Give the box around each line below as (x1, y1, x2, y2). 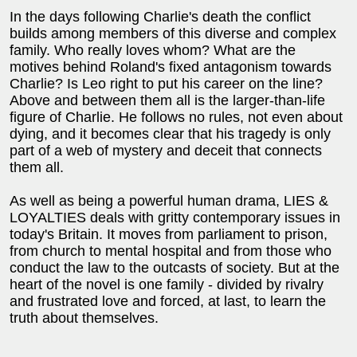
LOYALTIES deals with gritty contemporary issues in (10, 210, 340, 226)
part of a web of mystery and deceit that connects (10, 143, 322, 159)
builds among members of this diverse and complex (10, 25, 336, 41)
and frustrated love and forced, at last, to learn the (10, 293, 326, 309)
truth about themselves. (10, 310, 159, 326)
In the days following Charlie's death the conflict (10, 9, 311, 25)
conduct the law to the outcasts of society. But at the (10, 260, 339, 276)
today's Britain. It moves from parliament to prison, (10, 226, 328, 242)
